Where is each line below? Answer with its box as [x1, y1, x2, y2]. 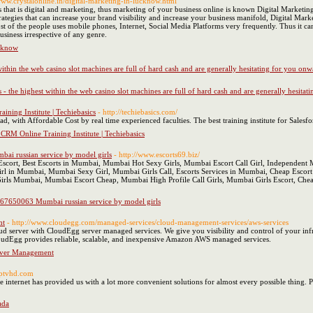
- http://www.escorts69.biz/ [114, 150, 200, 159]
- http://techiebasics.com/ [98, 108, 177, 116]
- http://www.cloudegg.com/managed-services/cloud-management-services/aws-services [7, 218, 289, 226]
